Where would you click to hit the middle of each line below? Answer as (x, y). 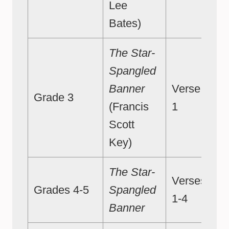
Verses (189, 181)
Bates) (125, 24)
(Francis (129, 107)
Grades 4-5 (61, 190)
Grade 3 (54, 98)
